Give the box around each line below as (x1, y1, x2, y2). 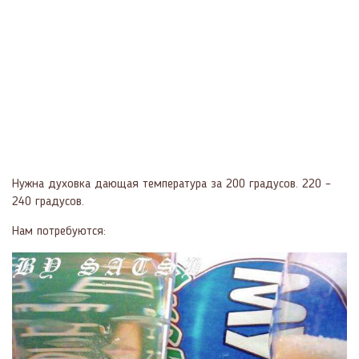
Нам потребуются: (12, 225, 106, 238)
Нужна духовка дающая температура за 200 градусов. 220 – (12, 178, 331, 191)
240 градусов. (12, 196, 84, 208)
